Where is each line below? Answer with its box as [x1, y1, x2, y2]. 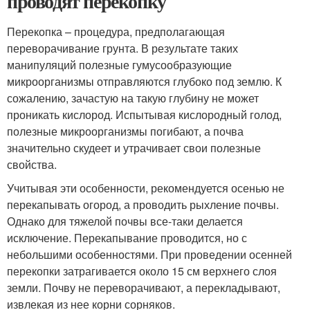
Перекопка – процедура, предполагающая [7, 24, 225, 39]
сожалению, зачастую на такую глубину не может [7, 90, 259, 106]
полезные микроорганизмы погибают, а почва [7, 123, 244, 139]
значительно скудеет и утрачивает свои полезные [7, 140, 261, 156]
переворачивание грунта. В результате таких [7, 40, 238, 56]
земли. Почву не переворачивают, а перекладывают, [7, 280, 280, 295]
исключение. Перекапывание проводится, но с [7, 230, 247, 246]
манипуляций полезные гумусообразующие [7, 57, 232, 73]
